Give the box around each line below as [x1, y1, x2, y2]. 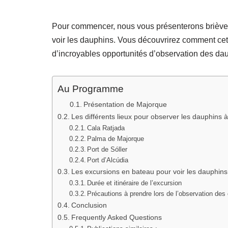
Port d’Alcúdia [87, 156, 129, 164]
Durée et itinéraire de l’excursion [87, 179, 182, 187]
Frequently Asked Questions [71, 213, 162, 222]
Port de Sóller [87, 146, 128, 154]
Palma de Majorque [87, 135, 145, 143]
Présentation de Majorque [83, 101, 167, 109]
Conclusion [71, 201, 107, 210]
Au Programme [58, 83, 124, 95]
